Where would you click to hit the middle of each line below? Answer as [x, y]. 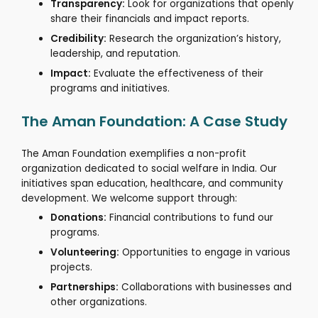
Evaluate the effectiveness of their [179, 73]
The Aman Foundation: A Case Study [154, 121]
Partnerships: [85, 287]
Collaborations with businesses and [207, 287]
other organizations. [99, 302]
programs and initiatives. [110, 88]
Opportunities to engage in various [207, 253]
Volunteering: [85, 253]
